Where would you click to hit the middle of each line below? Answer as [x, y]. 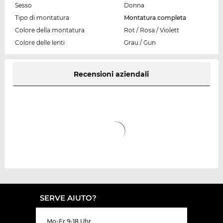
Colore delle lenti [40, 42]
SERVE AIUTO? [68, 198]
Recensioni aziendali [111, 74]
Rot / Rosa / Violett [151, 30]
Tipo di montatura [42, 17]
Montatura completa [155, 17]
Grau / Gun [140, 42]
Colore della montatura [50, 30]
